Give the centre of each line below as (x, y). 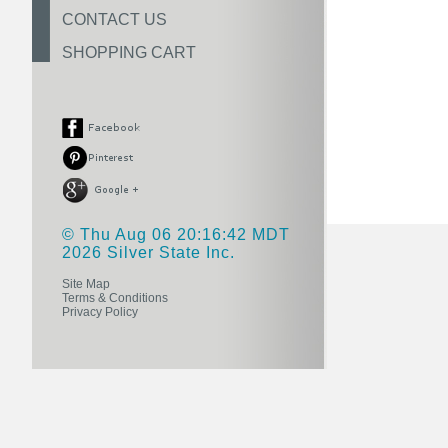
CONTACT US (114, 19)
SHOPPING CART (129, 52)
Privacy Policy (100, 312)
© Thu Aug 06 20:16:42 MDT (176, 234)
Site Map (86, 284)
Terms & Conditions (115, 298)
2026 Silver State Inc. (148, 252)
